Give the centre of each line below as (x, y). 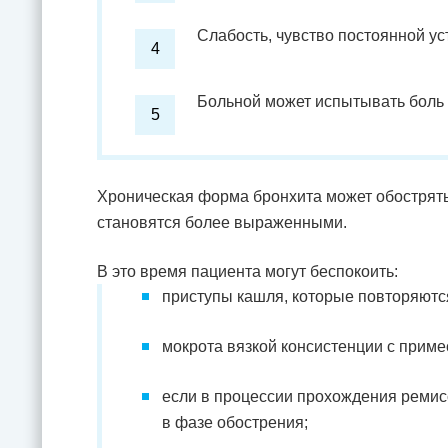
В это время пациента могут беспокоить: (247, 271)
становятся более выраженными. (222, 222)
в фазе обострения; (235, 422)
